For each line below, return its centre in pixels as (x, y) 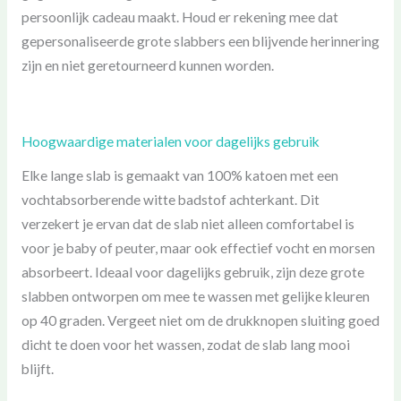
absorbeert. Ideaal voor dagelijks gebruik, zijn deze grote (192, 272)
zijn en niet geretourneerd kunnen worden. (147, 66)
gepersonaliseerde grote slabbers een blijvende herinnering (200, 42)
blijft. (37, 368)
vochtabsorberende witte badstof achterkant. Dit (170, 199)
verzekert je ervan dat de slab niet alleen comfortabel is (188, 223)
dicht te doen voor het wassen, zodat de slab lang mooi (185, 344)
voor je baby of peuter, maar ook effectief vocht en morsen (198, 247)
